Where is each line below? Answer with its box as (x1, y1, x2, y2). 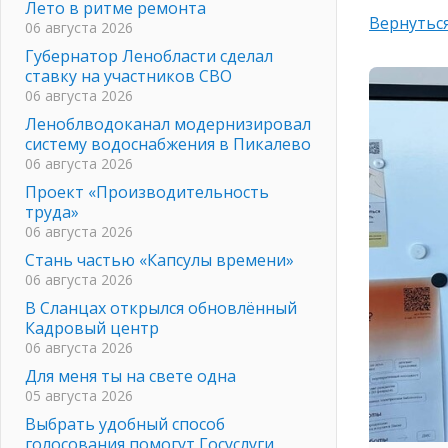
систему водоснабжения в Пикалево (25, 132, 311, 155)
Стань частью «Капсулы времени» (25, 248, 294, 271)
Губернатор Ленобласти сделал (25, 44, 273, 67)
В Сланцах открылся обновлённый (25, 296, 297, 319)
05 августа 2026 (25, 385, 133, 405)
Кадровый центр (25, 316, 159, 339)
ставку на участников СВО (25, 64, 232, 87)
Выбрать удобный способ (25, 412, 225, 435)
